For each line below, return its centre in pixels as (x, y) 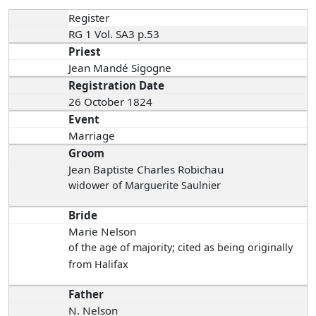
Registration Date (117, 85)
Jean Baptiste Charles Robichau (146, 169)
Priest (85, 51)
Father (86, 294)
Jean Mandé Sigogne (122, 67)
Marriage (92, 135)
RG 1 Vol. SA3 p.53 (116, 34)
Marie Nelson (103, 231)
